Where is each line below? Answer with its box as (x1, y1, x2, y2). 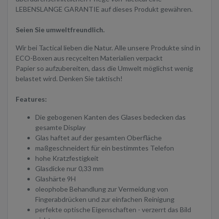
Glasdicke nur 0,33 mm (35, 164, 104, 173)
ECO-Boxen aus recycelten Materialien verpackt (16, 54, 163, 63)
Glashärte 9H (35, 175, 76, 183)
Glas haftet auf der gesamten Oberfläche (35, 133, 162, 142)
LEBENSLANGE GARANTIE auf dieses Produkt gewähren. (16, 5, 193, 14)
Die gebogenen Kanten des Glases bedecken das (35, 113, 186, 122)
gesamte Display (35, 123, 86, 132)
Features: (16, 95, 47, 104)
